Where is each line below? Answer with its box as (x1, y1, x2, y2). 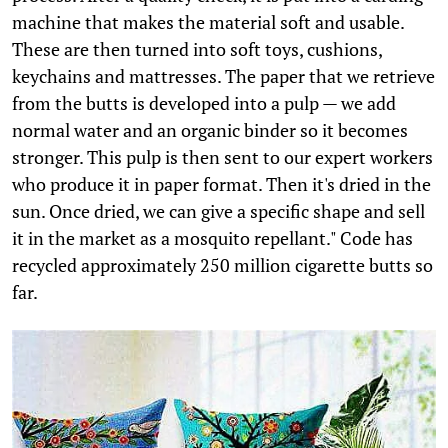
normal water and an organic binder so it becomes (12, 118, 408, 143)
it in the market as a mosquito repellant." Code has (12, 226, 413, 251)
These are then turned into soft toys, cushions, (12, 37, 382, 62)
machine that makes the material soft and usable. (12, 10, 404, 35)
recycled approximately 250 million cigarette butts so (12, 253, 433, 278)
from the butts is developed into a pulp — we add (12, 91, 396, 116)
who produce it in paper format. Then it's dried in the (12, 172, 431, 197)
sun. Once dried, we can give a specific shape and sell (12, 199, 425, 224)
